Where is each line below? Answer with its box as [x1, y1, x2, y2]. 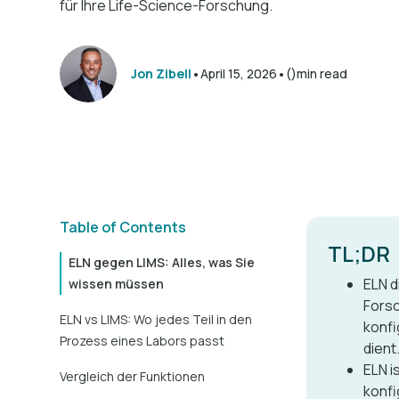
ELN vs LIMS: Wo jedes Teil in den [60, 311, 253, 328]
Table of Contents [60, 217, 187, 237]
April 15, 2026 [200, 65, 278, 82]
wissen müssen [69, 275, 165, 292]
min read [297, 65, 348, 82]
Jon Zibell [131, 65, 192, 82]
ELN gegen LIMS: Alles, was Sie [69, 254, 256, 271]
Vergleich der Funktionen [60, 368, 206, 385]
